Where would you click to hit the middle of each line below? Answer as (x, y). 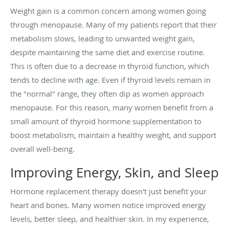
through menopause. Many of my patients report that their (113, 25)
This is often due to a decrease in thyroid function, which (110, 66)
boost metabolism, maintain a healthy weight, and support (113, 135)
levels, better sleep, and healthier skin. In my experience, (110, 219)
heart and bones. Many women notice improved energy (108, 205)
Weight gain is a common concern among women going (108, 11)
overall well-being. (42, 149)
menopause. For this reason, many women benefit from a (112, 108)
